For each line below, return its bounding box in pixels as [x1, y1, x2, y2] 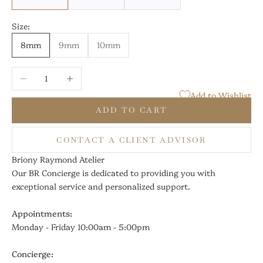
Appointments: [12, 207, 72, 220]
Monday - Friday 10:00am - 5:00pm [12, 221, 150, 233]
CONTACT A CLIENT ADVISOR [56, 134, 207, 145]
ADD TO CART [95, 105, 168, 116]
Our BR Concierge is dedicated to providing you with [12, 167, 215, 179]
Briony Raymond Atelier [12, 153, 104, 166]
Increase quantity [58, 67, 126, 79]
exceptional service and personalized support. [12, 180, 190, 193]
